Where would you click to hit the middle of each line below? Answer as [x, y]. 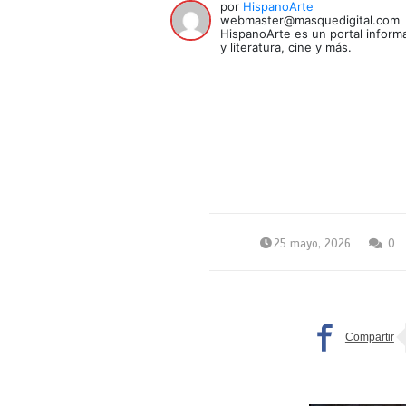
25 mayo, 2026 [312, 243]
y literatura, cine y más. [286, 47]
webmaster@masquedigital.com [310, 19]
